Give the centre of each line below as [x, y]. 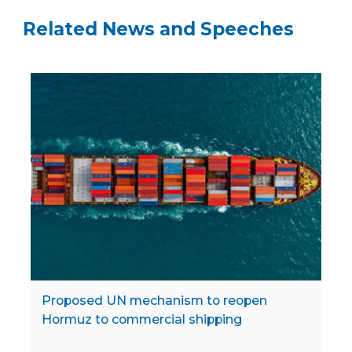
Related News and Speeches [158, 29]
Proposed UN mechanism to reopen [154, 300]
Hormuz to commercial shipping [142, 319]
